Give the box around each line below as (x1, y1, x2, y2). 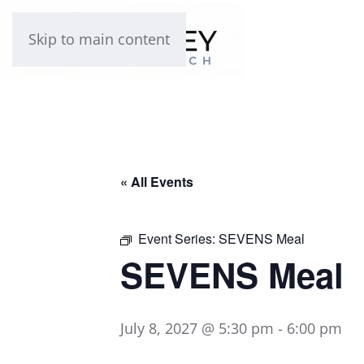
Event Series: (138, 229, 219, 248)
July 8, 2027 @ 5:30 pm (120, 318, 274, 338)
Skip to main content (28, 29, 170, 49)
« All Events (120, 172, 193, 191)
